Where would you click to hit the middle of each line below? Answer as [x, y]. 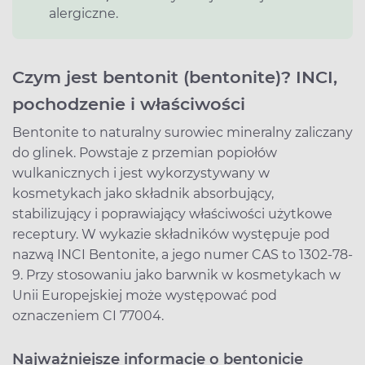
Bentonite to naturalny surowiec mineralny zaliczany [182, 132]
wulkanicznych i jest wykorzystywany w [141, 173]
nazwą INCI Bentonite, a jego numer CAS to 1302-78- [182, 254]
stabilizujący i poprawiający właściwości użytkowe [172, 213]
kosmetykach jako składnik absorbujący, [143, 193]
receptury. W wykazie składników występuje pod [171, 234]
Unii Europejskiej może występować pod [145, 295]
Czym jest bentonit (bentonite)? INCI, [175, 77]
